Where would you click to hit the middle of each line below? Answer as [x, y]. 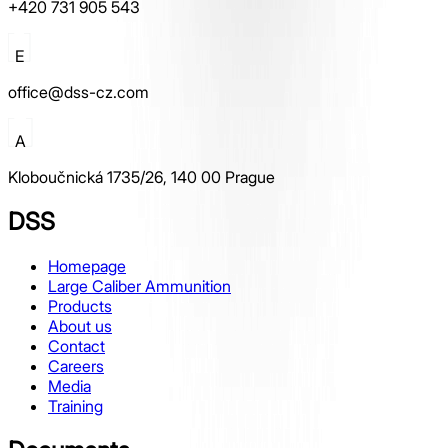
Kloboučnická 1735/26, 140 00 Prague [141, 177]
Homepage [87, 265]
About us [80, 325]
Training [75, 405]
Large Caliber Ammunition [139, 285]
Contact [76, 345]
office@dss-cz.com [78, 92]
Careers [76, 365]
